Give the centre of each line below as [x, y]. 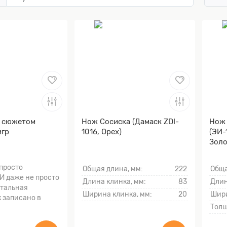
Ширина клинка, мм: [117, 195]
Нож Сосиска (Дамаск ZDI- [130, 121]
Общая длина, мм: [113, 169]
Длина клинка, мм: [114, 182]
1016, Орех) [102, 131]
